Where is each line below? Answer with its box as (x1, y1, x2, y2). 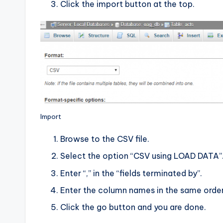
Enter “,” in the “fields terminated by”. (60, 168, 202, 178)
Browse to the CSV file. (60, 133, 149, 144)
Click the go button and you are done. (60, 202, 206, 213)
